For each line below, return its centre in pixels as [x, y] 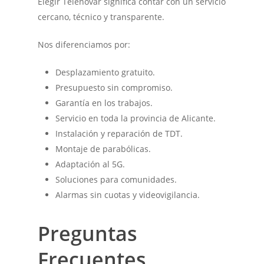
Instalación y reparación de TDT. [119, 133]
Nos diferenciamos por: [84, 44]
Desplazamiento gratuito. [105, 72]
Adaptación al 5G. [90, 164]
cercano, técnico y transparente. [101, 16]
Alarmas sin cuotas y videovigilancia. [128, 194]
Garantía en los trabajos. [104, 103]
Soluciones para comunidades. [116, 179]
